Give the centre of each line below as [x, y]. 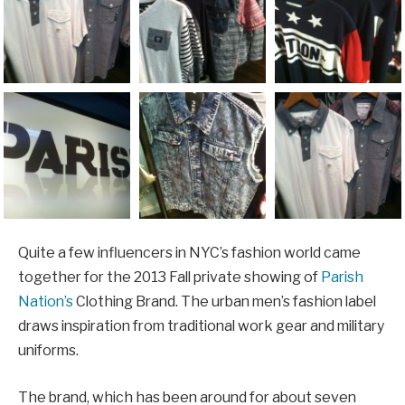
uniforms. [48, 351]
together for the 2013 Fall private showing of [170, 278]
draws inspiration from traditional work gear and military [201, 326]
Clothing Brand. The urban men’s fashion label [226, 302]
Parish [342, 278]
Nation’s [47, 302]
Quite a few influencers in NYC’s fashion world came [189, 253]
